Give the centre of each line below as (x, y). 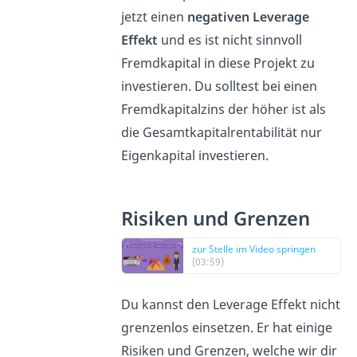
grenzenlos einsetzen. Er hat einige (227, 328)
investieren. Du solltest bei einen (220, 86)
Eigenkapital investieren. (197, 156)
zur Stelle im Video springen (254, 249)
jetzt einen (155, 17)
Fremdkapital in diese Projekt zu (218, 63)
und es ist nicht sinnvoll (230, 40)
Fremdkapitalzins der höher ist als (224, 110)
